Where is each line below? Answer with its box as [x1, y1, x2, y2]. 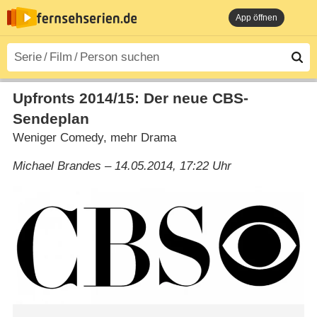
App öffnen [236, 13, 277, 23]
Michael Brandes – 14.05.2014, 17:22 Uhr [12, 158, 231, 173]
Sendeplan [12, 110, 89, 127]
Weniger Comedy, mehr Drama [12, 130, 176, 144]
